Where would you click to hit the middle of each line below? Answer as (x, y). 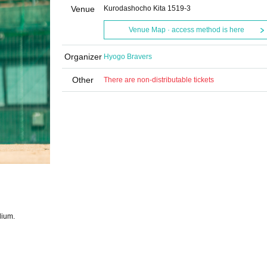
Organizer (83, 57)
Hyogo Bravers (128, 57)
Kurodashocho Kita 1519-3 (147, 8)
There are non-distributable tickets (159, 80)
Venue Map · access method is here (186, 30)
